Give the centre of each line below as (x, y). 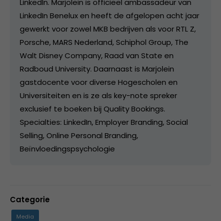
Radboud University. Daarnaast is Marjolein (97, 69)
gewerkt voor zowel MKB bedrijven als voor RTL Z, (108, 29)
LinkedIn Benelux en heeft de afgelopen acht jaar (110, 16)
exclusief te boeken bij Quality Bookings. (92, 109)
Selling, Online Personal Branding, (79, 136)
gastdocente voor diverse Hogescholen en (99, 82)
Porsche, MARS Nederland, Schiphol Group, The (104, 42)
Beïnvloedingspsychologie (67, 149)
